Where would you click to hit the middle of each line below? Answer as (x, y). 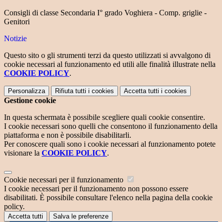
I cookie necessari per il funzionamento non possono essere (96, 189)
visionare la (23, 153)
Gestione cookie (30, 101)
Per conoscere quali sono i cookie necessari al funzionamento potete (110, 144)
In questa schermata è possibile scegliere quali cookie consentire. (105, 117)
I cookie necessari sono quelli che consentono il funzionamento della (111, 126)
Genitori (17, 22)
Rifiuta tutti (71, 91)
